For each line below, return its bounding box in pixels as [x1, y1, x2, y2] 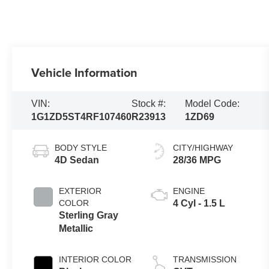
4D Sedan [55, 155, 100, 166]
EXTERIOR [59, 186, 102, 196]
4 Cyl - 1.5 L [173, 198, 226, 209]
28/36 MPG [173, 155, 222, 166]
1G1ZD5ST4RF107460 [31, 112, 132, 122]
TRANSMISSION [173, 255, 237, 265]
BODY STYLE [55, 143, 107, 153]
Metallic [59, 223, 94, 234]
